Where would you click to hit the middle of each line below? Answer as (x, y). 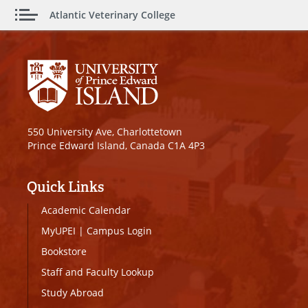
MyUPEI (58, 230)
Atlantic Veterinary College (112, 15)
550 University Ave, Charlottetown (105, 131)
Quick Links (65, 187)
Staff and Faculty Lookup (98, 272)
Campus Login (119, 230)
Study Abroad (73, 292)
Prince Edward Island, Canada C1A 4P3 (116, 145)
